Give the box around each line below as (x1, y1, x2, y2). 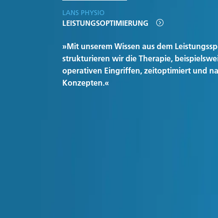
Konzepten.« (62, 78, 109, 88)
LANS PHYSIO (62, 8, 105, 17)
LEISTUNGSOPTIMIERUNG (62, 18, 148, 28)
